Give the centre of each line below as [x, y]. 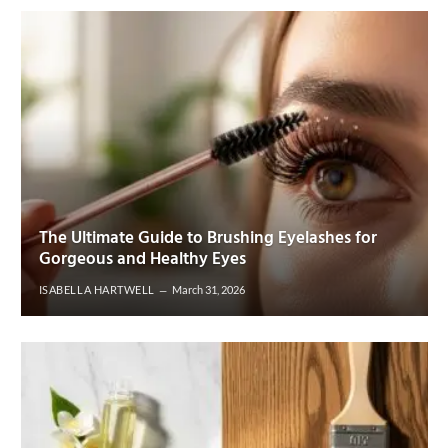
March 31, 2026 [209, 290]
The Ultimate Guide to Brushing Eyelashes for [207, 239]
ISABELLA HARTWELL [97, 290]
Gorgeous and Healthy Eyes [142, 260]
